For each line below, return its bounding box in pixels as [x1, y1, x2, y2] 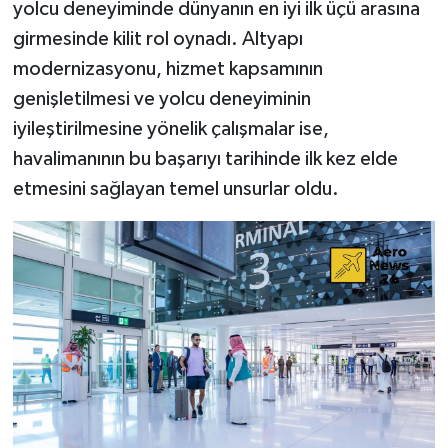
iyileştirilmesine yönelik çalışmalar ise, [12, 118, 329, 139]
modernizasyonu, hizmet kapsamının [12, 58, 323, 79]
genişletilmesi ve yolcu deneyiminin [12, 88, 311, 109]
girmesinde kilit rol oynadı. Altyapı [12, 28, 303, 49]
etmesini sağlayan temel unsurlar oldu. [12, 178, 339, 199]
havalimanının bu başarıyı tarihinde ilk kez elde [12, 148, 398, 169]
